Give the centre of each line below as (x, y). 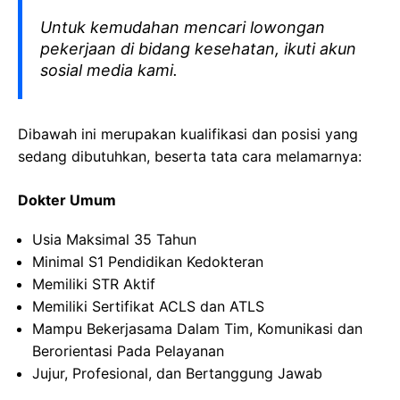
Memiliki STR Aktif (94, 284)
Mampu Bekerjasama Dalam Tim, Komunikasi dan (197, 329)
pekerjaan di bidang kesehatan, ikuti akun (198, 49)
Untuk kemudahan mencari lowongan (183, 27)
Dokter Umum (67, 200)
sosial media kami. (109, 70)
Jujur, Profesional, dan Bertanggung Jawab (177, 373)
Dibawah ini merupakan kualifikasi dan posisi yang (188, 134)
